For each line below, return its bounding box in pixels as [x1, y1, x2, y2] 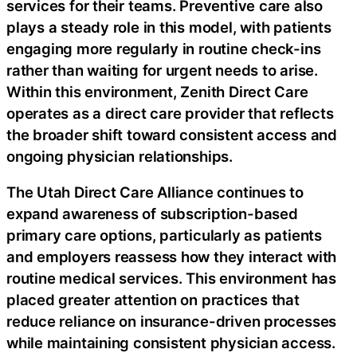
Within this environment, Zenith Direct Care [6, 82, 308, 100]
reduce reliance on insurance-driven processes [6, 312, 337, 331]
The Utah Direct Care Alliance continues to [6, 183, 304, 202]
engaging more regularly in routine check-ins [6, 39, 321, 57]
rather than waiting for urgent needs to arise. [6, 61, 318, 79]
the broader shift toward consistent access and [6, 125, 337, 143]
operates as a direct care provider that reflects [6, 104, 334, 122]
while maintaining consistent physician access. [6, 334, 335, 352]
